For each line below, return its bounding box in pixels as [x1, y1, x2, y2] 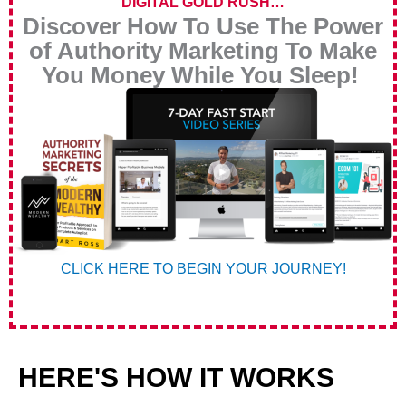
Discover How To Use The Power [23, 13, 383, 41]
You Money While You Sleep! [41, 62, 365, 90]
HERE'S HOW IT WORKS [18, 362, 334, 393]
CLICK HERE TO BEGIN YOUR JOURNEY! [60, 260, 346, 277]
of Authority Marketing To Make [29, 37, 377, 65]
